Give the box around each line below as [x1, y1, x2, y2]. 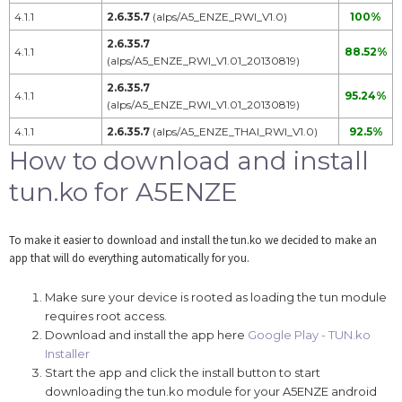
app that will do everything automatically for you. [9, 250, 249, 267]
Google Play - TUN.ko [248, 328, 371, 343]
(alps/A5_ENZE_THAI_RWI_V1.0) [150, 125, 318, 139]
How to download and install [9, 145, 369, 177]
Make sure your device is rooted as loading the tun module [45, 290, 387, 305]
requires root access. [45, 309, 167, 324]
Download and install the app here [45, 328, 248, 343]
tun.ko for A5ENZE [9, 177, 238, 208]
